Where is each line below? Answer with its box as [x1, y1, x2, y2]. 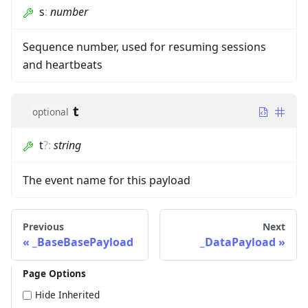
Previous [23, 219, 64, 233]
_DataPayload [200, 234, 276, 250]
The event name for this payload [23, 172, 190, 188]
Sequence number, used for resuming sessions [23, 38, 266, 54]
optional [32, 104, 69, 118]
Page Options [23, 266, 86, 280]
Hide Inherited [35, 288, 100, 302]
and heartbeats [23, 56, 102, 72]
